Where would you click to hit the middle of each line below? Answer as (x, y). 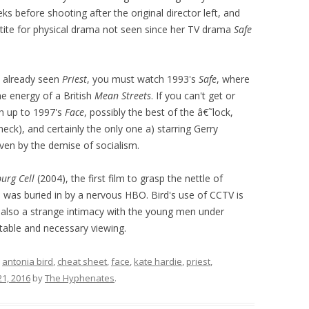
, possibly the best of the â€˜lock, (159, 112)
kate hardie (158, 262)
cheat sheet (82, 262)
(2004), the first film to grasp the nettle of (129, 179)
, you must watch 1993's (143, 79)
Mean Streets (123, 96)
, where (233, 79)
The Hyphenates (80, 278)
